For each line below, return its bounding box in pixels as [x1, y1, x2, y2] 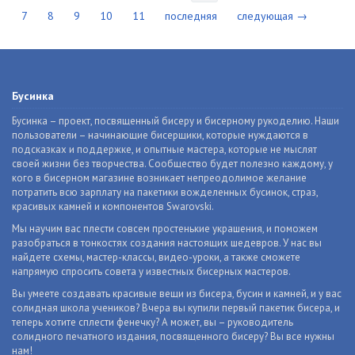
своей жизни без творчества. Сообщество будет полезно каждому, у [12, 157, 333, 170]
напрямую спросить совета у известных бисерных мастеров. [12, 265, 291, 278]
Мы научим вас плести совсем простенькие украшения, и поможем [12, 222, 318, 235]
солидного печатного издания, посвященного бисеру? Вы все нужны [12, 330, 334, 343]
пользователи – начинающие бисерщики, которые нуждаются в [12, 128, 308, 142]
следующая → [237, 9, 307, 23]
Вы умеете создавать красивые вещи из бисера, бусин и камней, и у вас [12, 287, 342, 300]
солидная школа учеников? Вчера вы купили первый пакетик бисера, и [12, 301, 340, 315]
